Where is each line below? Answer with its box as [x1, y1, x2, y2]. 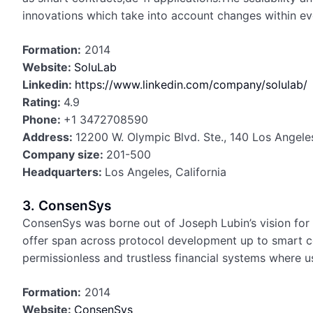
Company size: [22, 147, 106, 161]
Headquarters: [22, 165, 105, 179]
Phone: [22, 112, 64, 126]
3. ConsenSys [22, 198, 111, 214]
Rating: [22, 95, 64, 109]
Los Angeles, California [105, 165, 226, 179]
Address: [22, 130, 75, 144]
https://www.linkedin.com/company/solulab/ [75, 78, 307, 92]
